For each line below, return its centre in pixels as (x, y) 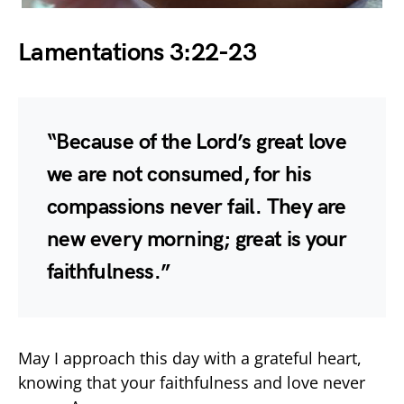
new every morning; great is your (197, 239)
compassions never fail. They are (197, 207)
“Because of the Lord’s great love (197, 142)
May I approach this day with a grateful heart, (190, 358)
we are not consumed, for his (179, 174)
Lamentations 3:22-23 (137, 52)
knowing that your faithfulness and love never (192, 382)
